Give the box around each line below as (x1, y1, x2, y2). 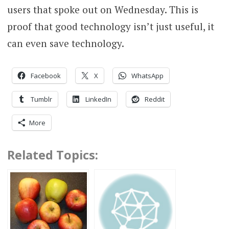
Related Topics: (7, 147, 98, 164)
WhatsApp (131, 71, 164, 81)
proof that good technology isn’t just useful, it (7, 19, 214, 33)
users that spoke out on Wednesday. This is (7, 3, 198, 16)
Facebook (30, 71, 61, 81)
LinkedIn (85, 95, 111, 104)
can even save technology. (7, 36, 124, 50)
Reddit (144, 95, 165, 104)
